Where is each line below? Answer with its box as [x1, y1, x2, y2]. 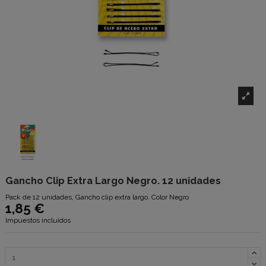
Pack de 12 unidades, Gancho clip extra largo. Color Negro [5, 192, 189, 201]
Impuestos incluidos [5, 216, 71, 224]
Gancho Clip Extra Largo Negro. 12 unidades [5, 175, 221, 187]
